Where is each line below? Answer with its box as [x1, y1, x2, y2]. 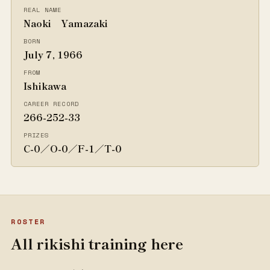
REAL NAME [24, 5, 62, 14]
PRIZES [24, 130, 49, 140]
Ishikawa [24, 79, 66, 92]
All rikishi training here [11, 233, 183, 254]
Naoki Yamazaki [24, 16, 108, 30]
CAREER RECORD [24, 99, 79, 108]
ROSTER [11, 216, 46, 227]
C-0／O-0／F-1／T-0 [24, 142, 122, 155]
